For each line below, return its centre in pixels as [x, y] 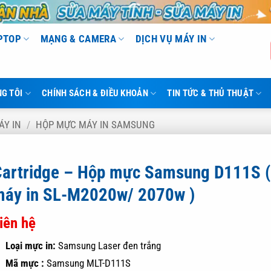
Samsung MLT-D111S [88, 263]
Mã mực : [25, 263]
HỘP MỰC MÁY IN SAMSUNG [96, 124]
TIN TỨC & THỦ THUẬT [211, 93]
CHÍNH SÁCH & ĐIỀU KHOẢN [95, 93]
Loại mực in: [32, 246]
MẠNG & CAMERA [78, 39]
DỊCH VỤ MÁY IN [171, 39]
